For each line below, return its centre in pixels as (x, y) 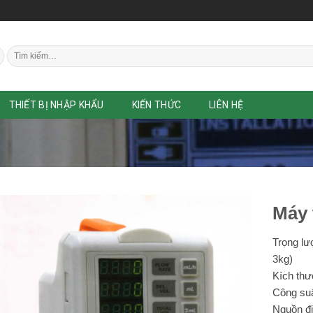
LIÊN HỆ (226, 105)
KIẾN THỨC (156, 105)
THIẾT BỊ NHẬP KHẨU (56, 105)
